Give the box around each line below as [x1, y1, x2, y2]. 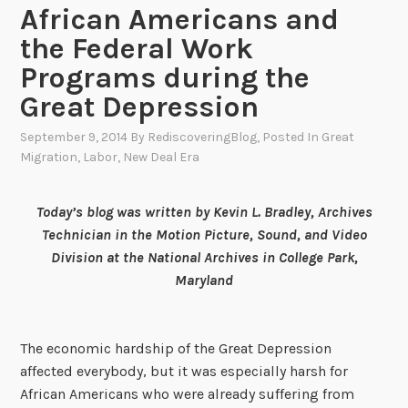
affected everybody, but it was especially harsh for [20, 362, 349, 381]
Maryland [175, 270, 233, 289]
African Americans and [20, 3, 340, 37]
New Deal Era [123, 149, 200, 166]
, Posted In [257, 129, 322, 146]
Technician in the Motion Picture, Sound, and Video [41, 225, 367, 243]
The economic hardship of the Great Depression [20, 340, 332, 358]
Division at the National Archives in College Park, [50, 248, 358, 266]
